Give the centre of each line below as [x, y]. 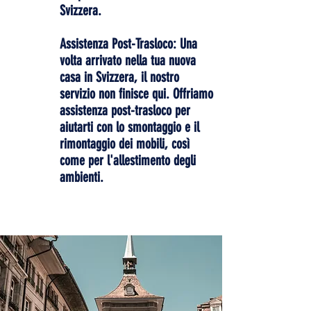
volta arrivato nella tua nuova [128, 60]
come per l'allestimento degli [128, 160]
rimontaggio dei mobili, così [125, 144]
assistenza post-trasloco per [125, 110]
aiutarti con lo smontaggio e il [129, 127]
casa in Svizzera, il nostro [119, 77]
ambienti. [82, 177]
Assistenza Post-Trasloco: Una [128, 44]
